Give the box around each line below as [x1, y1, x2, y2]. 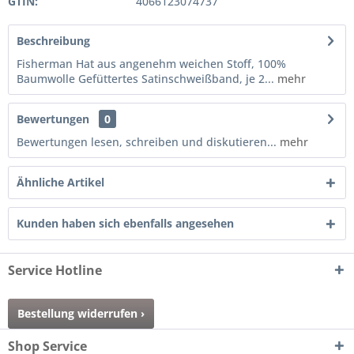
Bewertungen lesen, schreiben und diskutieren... [17, 134, 277, 149]
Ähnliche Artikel [17, 175, 104, 190]
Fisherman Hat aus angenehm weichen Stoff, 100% [17, 56, 286, 71]
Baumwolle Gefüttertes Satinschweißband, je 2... [17, 71, 274, 86]
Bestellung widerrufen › [17, 306, 145, 321]
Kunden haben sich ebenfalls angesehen [17, 216, 234, 231]
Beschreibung [17, 33, 90, 48]
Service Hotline [8, 262, 102, 279]
